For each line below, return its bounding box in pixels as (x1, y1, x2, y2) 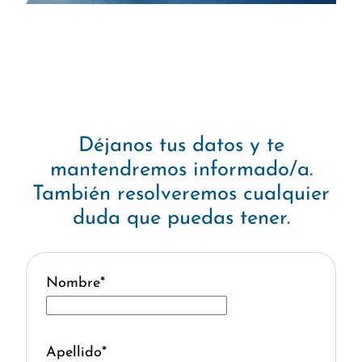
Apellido (46, 344, 102, 360)
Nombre (46, 275, 100, 291)
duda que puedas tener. (72, 208, 290, 229)
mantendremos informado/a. (49, 160, 313, 181)
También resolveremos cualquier (32, 184, 330, 205)
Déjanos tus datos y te (78, 136, 284, 157)
